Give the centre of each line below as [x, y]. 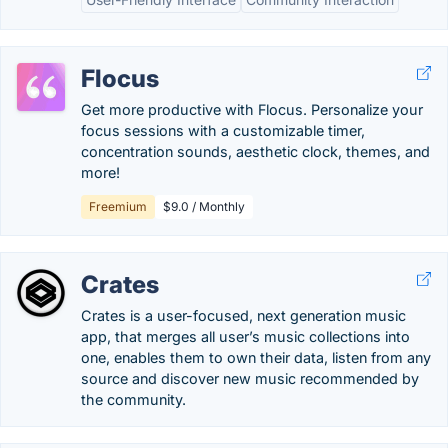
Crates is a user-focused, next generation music [243, 315]
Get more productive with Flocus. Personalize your [252, 109]
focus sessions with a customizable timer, [223, 130]
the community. [133, 399]
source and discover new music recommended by [250, 378]
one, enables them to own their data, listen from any [256, 357]
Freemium [118, 206]
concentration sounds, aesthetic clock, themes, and [255, 151]
